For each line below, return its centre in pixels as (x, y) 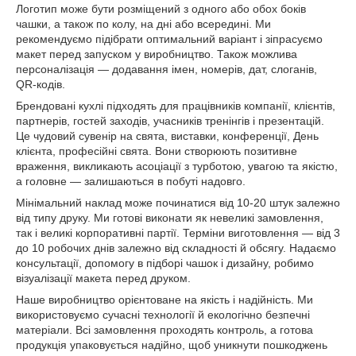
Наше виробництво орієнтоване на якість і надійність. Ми (164, 300)
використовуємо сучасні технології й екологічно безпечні (163, 315)
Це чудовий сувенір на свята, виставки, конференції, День (167, 136)
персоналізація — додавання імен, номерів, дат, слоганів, (166, 69)
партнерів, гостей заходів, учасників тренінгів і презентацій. (170, 121)
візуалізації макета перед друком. (103, 278)
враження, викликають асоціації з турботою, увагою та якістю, (177, 166)
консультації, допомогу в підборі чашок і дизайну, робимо (165, 263)
